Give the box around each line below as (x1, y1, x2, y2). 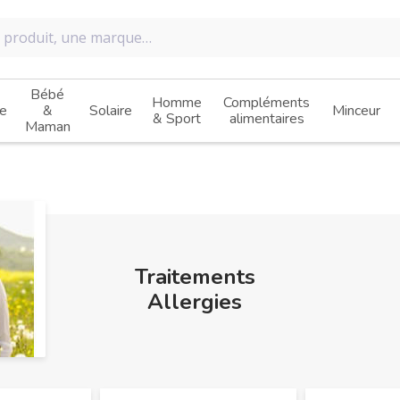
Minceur (331, 101, 380, 121)
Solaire (89, 101, 132, 121)
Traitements (134, 262, 255, 291)
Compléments (223, 93, 310, 112)
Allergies (147, 287, 242, 316)
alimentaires (229, 109, 304, 129)
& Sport (153, 109, 201, 129)
